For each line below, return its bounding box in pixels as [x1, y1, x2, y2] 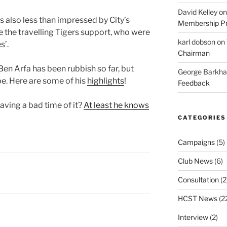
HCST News [177, 194, 217, 203]
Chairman [177, 48, 210, 57]
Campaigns [177, 137, 215, 146]
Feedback [177, 78, 210, 87]
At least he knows [84, 100, 149, 110]
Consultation [177, 175, 219, 184]
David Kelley [177, 7, 217, 16]
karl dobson [177, 37, 215, 46]
